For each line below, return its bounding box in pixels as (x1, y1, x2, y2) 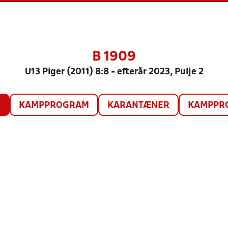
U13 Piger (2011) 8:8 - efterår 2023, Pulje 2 (24, 68, 204, 76)
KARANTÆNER (107, 101, 169, 110)
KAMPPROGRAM (18, 101, 89, 110)
